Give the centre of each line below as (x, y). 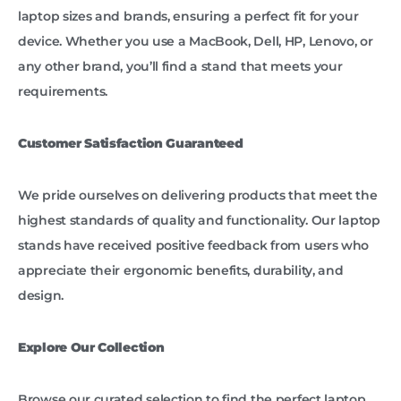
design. (41, 296)
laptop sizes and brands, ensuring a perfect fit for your (188, 17)
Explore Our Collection (91, 348)
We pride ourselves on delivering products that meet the (198, 196)
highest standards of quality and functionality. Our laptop (199, 221)
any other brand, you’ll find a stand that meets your (180, 67)
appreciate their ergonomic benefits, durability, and (181, 271)
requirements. (63, 92)
